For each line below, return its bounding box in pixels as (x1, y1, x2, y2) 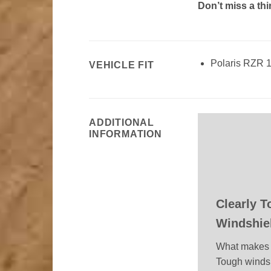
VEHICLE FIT (89, 59, 154, 70)
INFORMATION (89, 128, 162, 139)
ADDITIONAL (89, 117, 155, 128)
